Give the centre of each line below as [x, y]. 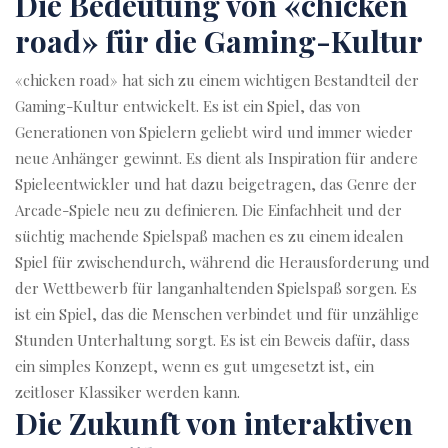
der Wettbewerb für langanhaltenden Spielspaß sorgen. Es [216, 288]
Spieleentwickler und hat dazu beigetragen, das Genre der [216, 184]
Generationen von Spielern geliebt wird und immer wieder [214, 132]
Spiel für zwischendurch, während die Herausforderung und [222, 262]
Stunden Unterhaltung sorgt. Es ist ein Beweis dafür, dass [212, 340]
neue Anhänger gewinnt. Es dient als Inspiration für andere [216, 158]
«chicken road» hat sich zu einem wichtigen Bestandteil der [217, 80]
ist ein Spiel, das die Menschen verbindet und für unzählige [217, 314]
